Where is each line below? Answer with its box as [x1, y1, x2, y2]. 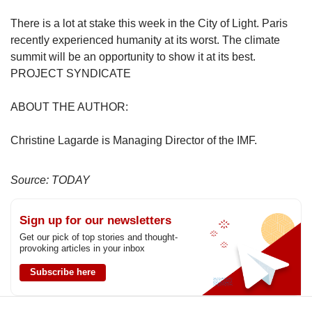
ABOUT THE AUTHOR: [10, 100, 128, 113]
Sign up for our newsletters [19, 213, 171, 227]
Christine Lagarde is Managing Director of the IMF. [10, 134, 257, 146]
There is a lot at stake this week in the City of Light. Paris [10, 17, 288, 29]
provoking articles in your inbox [19, 242, 145, 253]
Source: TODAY [10, 173, 90, 186]
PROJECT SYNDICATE [10, 67, 131, 79]
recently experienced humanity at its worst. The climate [10, 33, 280, 46]
